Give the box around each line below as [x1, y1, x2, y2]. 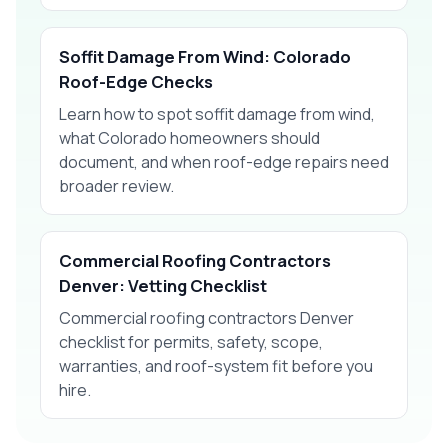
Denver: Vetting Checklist [59, 273, 267, 297]
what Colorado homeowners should [59, 126, 320, 149]
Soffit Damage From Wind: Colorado [59, 44, 351, 68]
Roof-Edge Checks [59, 69, 213, 93]
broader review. [59, 174, 174, 197]
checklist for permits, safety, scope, [59, 330, 323, 353]
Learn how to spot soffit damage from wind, [59, 102, 375, 125]
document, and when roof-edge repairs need [59, 150, 389, 173]
